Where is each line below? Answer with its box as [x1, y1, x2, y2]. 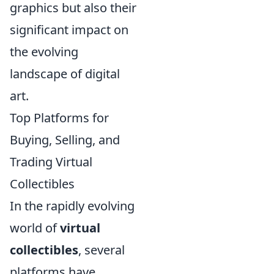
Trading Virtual [10, 153, 92, 170]
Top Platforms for [10, 109, 109, 126]
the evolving [10, 43, 78, 60]
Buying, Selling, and [10, 131, 120, 148]
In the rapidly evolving [10, 197, 135, 214]
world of [10, 219, 60, 236]
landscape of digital [10, 65, 120, 82]
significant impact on [10, 21, 128, 38]
